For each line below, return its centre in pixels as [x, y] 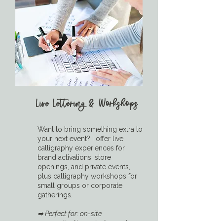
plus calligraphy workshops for [87, 176]
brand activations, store [74, 157]
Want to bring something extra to [90, 129]
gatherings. [55, 195]
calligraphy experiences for [81, 148]
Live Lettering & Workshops [87, 104]
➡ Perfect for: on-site [70, 213]
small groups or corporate [80, 185]
